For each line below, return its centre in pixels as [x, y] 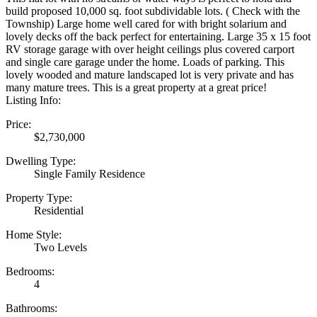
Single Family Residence [90, 174]
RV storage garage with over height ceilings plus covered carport [150, 50]
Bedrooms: [30, 272]
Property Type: [39, 198]
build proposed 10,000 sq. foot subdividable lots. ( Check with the [153, 11]
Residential [59, 211]
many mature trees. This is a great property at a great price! [136, 88]
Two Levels [60, 248]
